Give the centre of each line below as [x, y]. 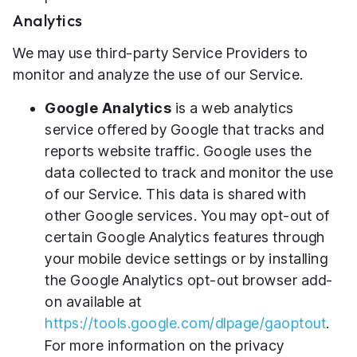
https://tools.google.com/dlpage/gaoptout [185, 323]
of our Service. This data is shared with [175, 194]
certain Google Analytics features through [185, 237]
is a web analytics [233, 108]
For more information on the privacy [165, 345]
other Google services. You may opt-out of [187, 215]
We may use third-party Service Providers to [161, 53]
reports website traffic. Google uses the [178, 151]
